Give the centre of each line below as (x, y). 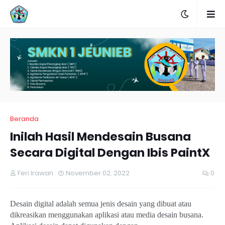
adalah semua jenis (85, 204)
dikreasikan (29, 215)
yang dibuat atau (164, 204)
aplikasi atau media (125, 215)
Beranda (24, 119)
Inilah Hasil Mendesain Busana (100, 137)
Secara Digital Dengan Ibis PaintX (110, 153)
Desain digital (32, 204)
